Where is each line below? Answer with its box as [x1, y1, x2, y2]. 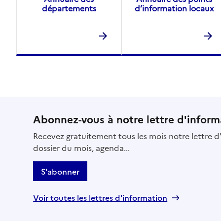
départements [41, 2, 96, 13]
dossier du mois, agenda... [33, 142, 130, 153]
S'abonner [41, 166, 80, 177]
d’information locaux [134, 2, 214, 13]
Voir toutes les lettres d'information [33, 192, 168, 203]
